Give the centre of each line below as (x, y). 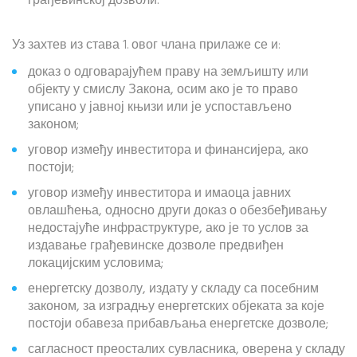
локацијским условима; (96, 264)
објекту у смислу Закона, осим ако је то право (163, 90)
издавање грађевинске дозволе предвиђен (156, 246)
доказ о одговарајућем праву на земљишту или (168, 73)
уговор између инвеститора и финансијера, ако (168, 151)
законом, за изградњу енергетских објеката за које (176, 307)
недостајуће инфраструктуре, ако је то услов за (168, 229)
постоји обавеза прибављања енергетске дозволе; (178, 324)
